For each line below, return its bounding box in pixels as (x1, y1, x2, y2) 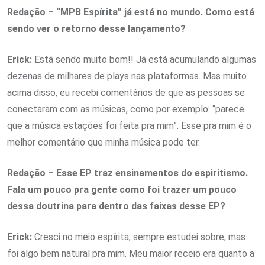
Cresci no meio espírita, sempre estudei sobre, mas (32, 231, 245, 243)
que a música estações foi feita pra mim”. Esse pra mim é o (7, 120, 251, 131)
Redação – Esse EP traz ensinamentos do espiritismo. (7, 167, 248, 179)
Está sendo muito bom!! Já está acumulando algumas (32, 54, 256, 65)
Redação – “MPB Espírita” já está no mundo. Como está (7, 7, 254, 18)
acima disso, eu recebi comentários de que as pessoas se (7, 87, 245, 98)
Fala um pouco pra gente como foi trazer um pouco (7, 184, 237, 195)
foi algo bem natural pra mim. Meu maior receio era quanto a (7, 248, 254, 259)
